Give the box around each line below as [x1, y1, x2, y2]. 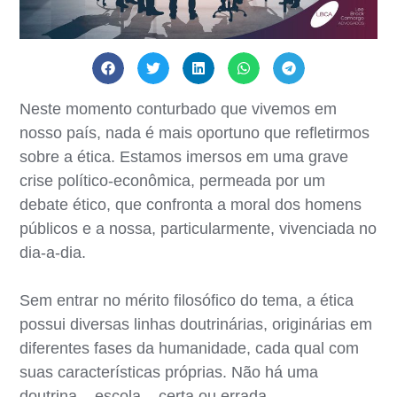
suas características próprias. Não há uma [19, 362, 319, 381]
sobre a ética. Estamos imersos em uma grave [19, 147, 349, 166]
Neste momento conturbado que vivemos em [19, 99, 338, 118]
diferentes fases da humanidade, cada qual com [19, 339, 360, 357]
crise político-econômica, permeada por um [19, 171, 326, 190]
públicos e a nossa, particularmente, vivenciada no [19, 219, 378, 237]
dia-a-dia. [19, 243, 87, 261]
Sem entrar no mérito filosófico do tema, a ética [19, 291, 354, 309]
